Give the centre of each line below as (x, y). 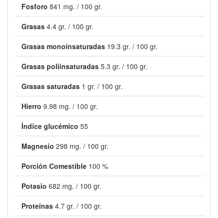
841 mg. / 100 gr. (76, 6)
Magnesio (37, 146)
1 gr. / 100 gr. (102, 86)
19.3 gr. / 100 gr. (132, 46)
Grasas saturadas (50, 86)
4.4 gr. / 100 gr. (70, 26)
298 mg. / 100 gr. (82, 146)
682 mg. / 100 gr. (75, 186)
